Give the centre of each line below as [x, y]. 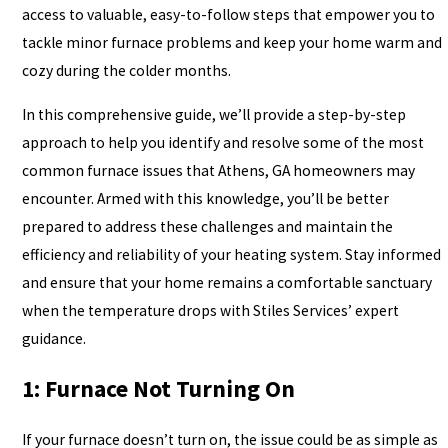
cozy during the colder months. [126, 71]
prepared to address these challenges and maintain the [207, 226]
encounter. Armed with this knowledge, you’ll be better [205, 198]
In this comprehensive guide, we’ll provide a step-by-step [213, 114]
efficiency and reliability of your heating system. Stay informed [231, 254]
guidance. [53, 338]
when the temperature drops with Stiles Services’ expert [210, 310]
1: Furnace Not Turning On [158, 389]
